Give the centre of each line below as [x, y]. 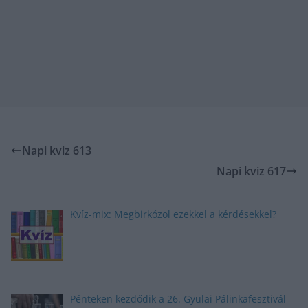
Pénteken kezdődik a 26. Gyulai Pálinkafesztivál [178, 298]
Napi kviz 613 [57, 151]
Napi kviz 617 [251, 171]
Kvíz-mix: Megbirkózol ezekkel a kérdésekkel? [173, 214]
